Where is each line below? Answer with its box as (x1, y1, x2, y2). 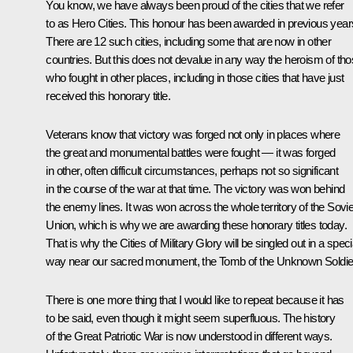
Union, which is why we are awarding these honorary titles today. (46, 218, 347, 232)
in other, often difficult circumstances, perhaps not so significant (46, 164, 339, 178)
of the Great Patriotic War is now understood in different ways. (46, 329, 333, 344)
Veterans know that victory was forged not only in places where (46, 128, 340, 142)
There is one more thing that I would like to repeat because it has (46, 293, 344, 307)
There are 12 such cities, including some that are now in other (46, 35, 332, 49)
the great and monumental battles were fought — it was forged (46, 146, 336, 160)
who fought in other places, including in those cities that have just (46, 71, 344, 85)
